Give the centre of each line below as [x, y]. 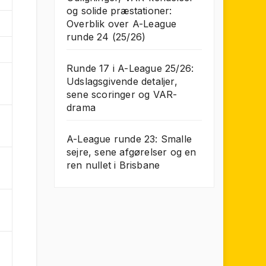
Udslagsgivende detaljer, [122, 81]
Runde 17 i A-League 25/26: [130, 68]
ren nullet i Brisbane [113, 165]
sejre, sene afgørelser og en [132, 152]
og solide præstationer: [119, 11]
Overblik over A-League [122, 24]
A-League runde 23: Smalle [129, 139]
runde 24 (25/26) [106, 37]
